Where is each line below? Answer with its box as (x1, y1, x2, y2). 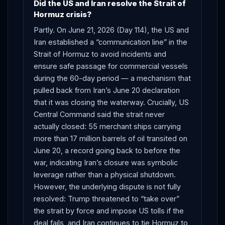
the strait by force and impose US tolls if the (34, 206, 184, 215)
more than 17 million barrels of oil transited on (34, 134, 187, 143)
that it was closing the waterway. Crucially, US (34, 97, 189, 106)
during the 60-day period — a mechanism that (34, 73, 191, 82)
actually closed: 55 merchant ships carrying (34, 122, 181, 131)
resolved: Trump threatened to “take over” (34, 194, 179, 203)
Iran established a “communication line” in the (34, 37, 187, 46)
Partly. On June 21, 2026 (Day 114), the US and (34, 25, 189, 34)
